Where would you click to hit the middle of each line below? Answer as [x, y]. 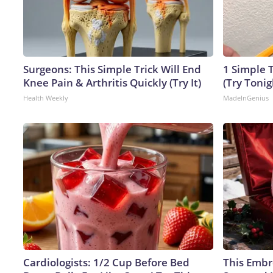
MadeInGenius [246, 97]
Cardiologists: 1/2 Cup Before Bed [106, 262]
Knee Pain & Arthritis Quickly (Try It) [112, 82]
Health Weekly [46, 97]
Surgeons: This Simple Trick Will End [112, 69]
